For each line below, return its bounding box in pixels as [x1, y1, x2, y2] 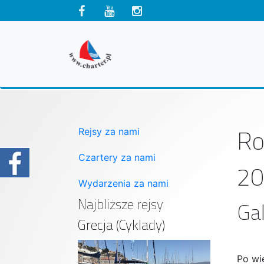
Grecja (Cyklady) [78, 214, 165, 235]
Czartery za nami [78, 151, 156, 163]
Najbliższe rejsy [78, 193, 163, 214]
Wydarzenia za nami [78, 177, 169, 189]
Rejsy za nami [78, 125, 140, 137]
